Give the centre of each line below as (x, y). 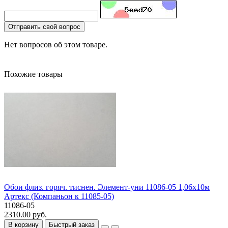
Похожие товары (33, 74)
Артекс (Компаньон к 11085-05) (59, 196)
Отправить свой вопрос (44, 26)
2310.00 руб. (25, 214)
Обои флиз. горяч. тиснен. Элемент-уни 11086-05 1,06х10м (107, 187)
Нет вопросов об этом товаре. (56, 44)
